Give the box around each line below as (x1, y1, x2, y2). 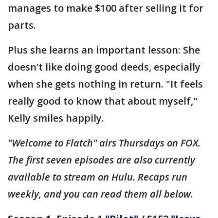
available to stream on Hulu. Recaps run (8, 170, 187, 183)
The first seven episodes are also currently (8, 153, 195, 166)
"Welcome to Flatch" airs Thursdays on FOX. (8, 136, 200, 149)
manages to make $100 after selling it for (8, 1, 203, 15)
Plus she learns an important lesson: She (8, 43, 200, 56)
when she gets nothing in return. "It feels (8, 77, 203, 91)
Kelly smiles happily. (8, 111, 107, 125)
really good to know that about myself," (8, 94, 198, 108)
